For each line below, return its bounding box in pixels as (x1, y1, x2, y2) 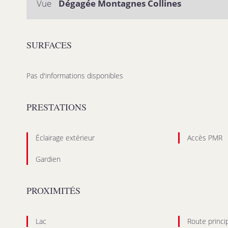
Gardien (36, 154, 61, 164)
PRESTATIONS (26, 101, 87, 113)
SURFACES (26, 39, 72, 51)
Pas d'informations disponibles (26, 71, 123, 80)
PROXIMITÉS (26, 184, 80, 196)
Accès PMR (187, 133, 222, 142)
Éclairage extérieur (36, 133, 95, 142)
